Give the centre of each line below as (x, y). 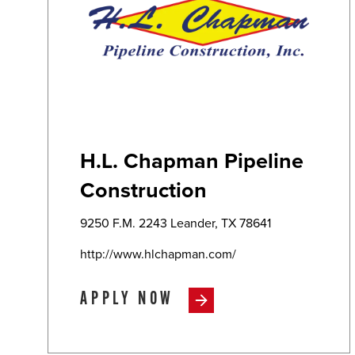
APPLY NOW (128, 300)
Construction (143, 190)
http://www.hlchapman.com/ (158, 254)
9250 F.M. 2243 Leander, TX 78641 (176, 223)
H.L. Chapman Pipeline (192, 161)
